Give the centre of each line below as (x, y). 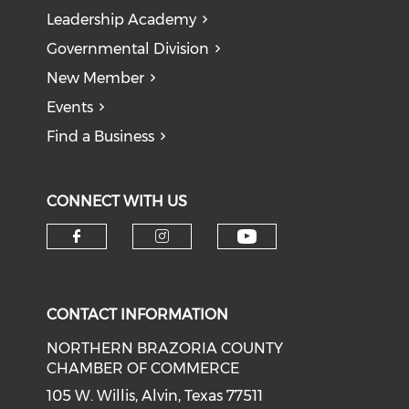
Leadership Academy (122, 20)
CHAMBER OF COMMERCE (143, 368)
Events (70, 107)
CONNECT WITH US (117, 201)
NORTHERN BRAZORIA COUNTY (165, 348)
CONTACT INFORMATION (138, 315)
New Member (96, 78)
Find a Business (101, 136)
